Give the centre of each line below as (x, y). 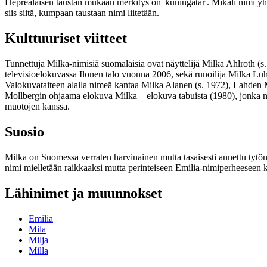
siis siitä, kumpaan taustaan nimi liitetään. (82, 13)
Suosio (24, 132)
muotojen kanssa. (37, 107)
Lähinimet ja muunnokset (83, 193)
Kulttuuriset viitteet (66, 38)
